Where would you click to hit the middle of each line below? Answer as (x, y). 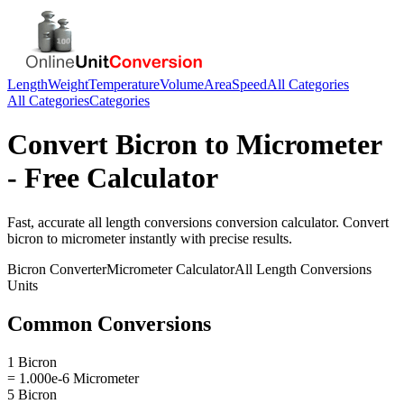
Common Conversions (109, 323)
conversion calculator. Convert (300, 222)
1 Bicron (32, 362)
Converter (76, 269)
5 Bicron (32, 394)
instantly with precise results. (209, 238)
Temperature (124, 84)
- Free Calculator (113, 178)
